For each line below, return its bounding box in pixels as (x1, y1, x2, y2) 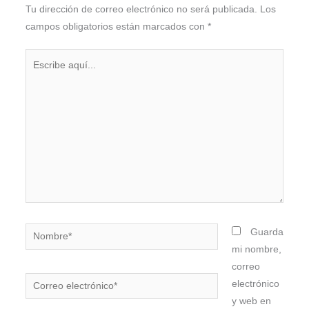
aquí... (24, 69, 52, 80)
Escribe (24, 52, 57, 63)
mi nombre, (232, 244, 282, 255)
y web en (232, 296, 272, 307)
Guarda (250, 227, 284, 238)
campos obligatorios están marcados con (25, 21, 208, 32)
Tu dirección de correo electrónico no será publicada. (25, 3, 257, 14)
